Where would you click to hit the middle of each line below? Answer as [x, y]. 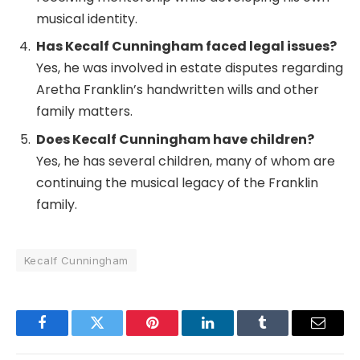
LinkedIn [233, 335]
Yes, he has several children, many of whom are [186, 161]
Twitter [117, 335]
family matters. [84, 112]
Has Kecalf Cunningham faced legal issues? [186, 47]
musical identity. [87, 19]
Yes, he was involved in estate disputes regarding [190, 68]
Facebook [69, 335]
